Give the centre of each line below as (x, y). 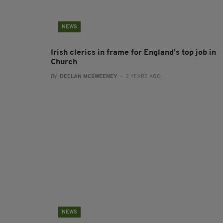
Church (64, 62)
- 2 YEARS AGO (139, 77)
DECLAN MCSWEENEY (89, 77)
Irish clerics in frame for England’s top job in (133, 53)
